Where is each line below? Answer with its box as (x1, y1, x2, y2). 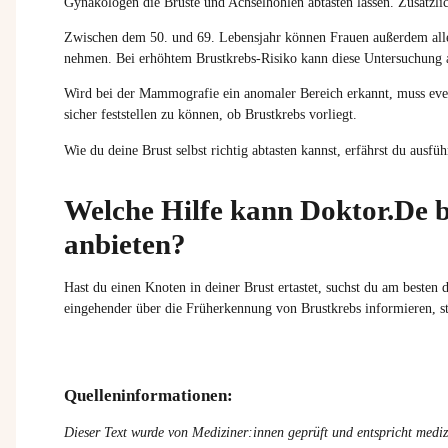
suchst (326, 279, 360, 295)
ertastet (278, 279, 318, 295)
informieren (365, 300, 432, 316)
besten (403, 279, 438, 295)
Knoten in (141, 279, 205, 295)
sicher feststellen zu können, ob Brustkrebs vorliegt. (64, 107, 357, 123)
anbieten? (64, 227, 186, 260)
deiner (205, 279, 240, 295)
